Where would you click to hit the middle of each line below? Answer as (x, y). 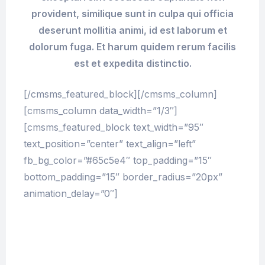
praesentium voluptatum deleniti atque (132, 258)
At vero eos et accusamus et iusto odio (132, 224)
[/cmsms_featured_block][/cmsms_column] (120, 94)
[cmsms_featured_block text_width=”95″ (114, 127)
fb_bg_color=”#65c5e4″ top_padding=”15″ (118, 161)
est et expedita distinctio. (132, 64)
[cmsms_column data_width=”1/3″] (101, 111)
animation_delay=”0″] (71, 194)
